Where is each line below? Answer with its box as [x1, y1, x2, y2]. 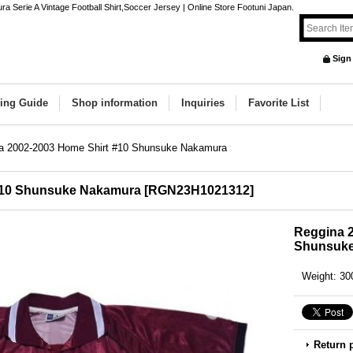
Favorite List [248, 97, 309, 109]
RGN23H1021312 [148, 184, 250, 197]
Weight [302, 270, 333, 282]
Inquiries [181, 97, 225, 109]
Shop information [72, 97, 158, 109]
